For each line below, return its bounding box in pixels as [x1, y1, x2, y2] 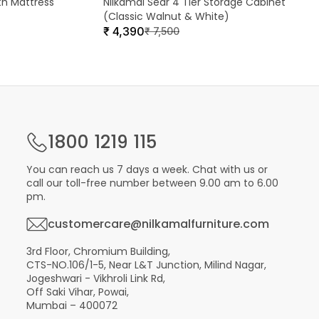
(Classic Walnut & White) [103, 9, 229, 23]
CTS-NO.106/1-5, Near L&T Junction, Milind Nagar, [26, 258, 266, 272]
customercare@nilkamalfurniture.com [47, 216, 269, 232]
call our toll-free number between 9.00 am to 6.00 [26, 176, 278, 190]
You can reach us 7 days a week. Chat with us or [26, 162, 268, 177]
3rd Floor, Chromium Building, [26, 244, 170, 258]
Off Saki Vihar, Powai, [26, 285, 129, 299]
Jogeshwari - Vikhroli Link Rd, [26, 271, 165, 286]
